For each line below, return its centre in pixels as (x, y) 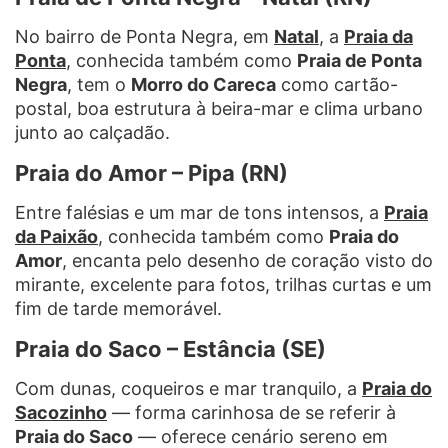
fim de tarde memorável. (118, 308)
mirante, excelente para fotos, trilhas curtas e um (223, 284)
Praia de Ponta (359, 60)
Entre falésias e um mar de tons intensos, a (199, 212)
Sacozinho (61, 412)
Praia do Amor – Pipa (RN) (151, 172)
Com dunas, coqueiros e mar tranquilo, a (188, 388)
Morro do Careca (203, 84)
